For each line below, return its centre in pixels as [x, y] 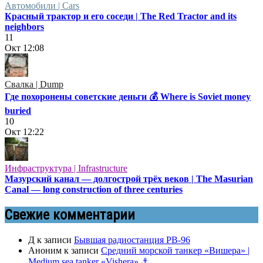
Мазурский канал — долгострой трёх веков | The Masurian [129, 178]
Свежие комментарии [70, 215]
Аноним [45, 250]
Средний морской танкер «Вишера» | [175, 250]
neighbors [24, 26]
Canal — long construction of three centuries [94, 189]
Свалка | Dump [34, 84]
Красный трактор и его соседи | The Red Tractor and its [121, 16]
